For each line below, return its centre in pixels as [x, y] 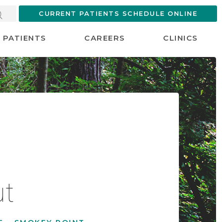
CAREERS [105, 38]
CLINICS [181, 38]
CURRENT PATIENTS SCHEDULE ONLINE [118, 13]
